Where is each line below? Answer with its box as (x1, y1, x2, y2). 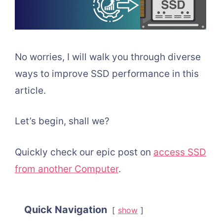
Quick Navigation (24, 203, 107, 216)
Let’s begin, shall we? (15, 115, 110, 127)
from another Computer (15, 163, 118, 175)
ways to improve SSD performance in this (15, 68, 199, 79)
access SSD (153, 146, 206, 158)
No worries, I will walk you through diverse (15, 51, 201, 63)
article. (15, 84, 46, 96)
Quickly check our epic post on (15, 146, 153, 158)
